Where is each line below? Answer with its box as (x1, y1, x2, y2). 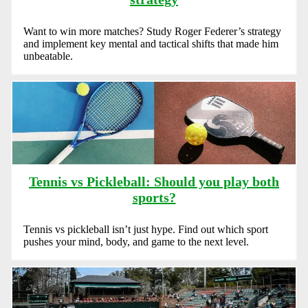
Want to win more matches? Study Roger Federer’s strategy (23, 25, 281, 37)
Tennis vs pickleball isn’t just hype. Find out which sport (23, 223, 268, 236)
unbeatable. (23, 49, 73, 62)
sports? (132, 190, 176, 206)
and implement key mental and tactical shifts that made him (23, 37, 278, 49)
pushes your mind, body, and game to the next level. (23, 236, 249, 248)
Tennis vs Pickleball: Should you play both (29, 174, 279, 190)
